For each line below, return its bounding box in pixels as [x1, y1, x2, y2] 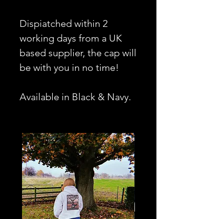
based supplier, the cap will [20, 47, 136, 59]
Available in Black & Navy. [20, 91, 131, 103]
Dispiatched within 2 [20, 18, 108, 30]
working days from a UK [20, 32, 122, 44]
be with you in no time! [20, 62, 119, 74]
